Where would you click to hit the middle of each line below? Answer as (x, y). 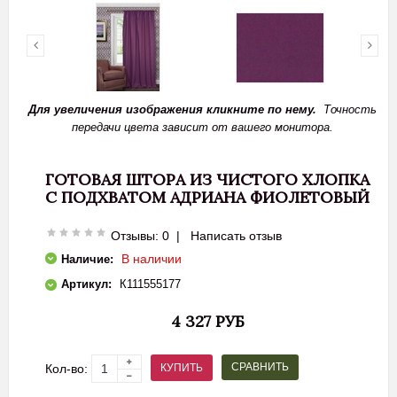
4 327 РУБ (208, 321)
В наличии (152, 259)
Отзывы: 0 (140, 236)
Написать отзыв (236, 236)
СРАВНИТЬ (260, 367)
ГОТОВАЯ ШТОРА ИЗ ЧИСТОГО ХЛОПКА (207, 179)
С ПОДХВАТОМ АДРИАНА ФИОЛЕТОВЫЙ (207, 197)
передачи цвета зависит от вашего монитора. (202, 127)
